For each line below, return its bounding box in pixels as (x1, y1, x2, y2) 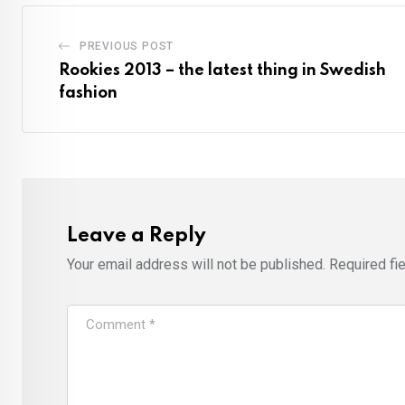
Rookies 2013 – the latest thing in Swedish (59, 61, 386, 79)
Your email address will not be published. (67, 255, 325, 273)
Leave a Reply (67, 225, 206, 246)
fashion (59, 84, 118, 101)
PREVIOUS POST (79, 39, 174, 52)
